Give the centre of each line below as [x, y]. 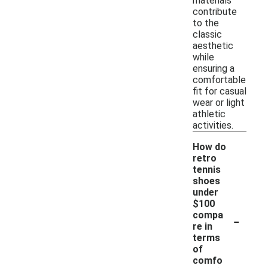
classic [207, 34]
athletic [209, 114]
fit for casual [220, 91]
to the [206, 23]
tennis [207, 169]
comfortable [219, 80]
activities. [213, 125]
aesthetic [213, 45]
